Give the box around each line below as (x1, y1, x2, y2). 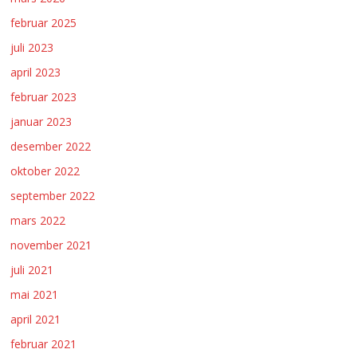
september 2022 (10, 188, 96, 204)
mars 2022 (10, 213, 66, 229)
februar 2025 (10, 15, 77, 31)
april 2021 (10, 312, 61, 328)
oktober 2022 (10, 163, 80, 179)
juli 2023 (10, 40, 54, 56)
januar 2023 (10, 114, 73, 130)
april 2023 (10, 65, 61, 80)
